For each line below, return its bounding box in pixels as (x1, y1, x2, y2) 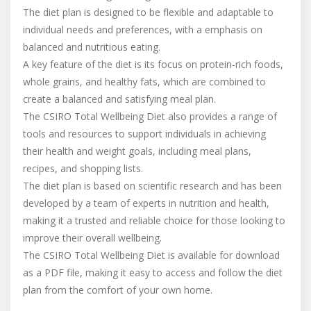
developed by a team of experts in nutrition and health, (23, 196, 269, 210)
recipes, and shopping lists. (23, 162, 143, 175)
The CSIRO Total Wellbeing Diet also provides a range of (23, 110, 277, 123)
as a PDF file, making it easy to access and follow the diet (23, 266, 283, 279)
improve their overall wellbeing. (23, 231, 162, 244)
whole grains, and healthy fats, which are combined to (23, 75, 266, 88)
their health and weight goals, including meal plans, (23, 144, 251, 158)
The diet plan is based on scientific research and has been (23, 179, 282, 192)
